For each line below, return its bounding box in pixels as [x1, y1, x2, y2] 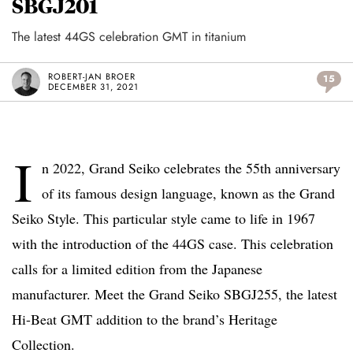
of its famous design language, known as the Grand [42, 184, 335, 203]
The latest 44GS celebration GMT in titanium [12, 28, 246, 46]
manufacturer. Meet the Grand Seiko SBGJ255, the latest [12, 284, 337, 304]
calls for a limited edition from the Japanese [12, 259, 262, 279]
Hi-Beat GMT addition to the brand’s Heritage [12, 310, 277, 329]
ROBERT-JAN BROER [48, 70, 136, 84]
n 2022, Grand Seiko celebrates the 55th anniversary [42, 158, 340, 178]
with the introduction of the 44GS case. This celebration [12, 234, 333, 254]
